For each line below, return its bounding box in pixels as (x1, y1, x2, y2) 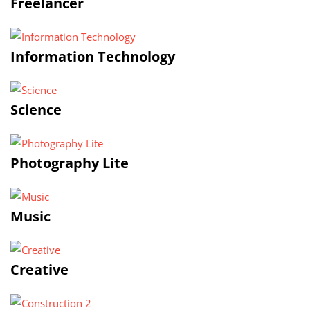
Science (10, 100, 62, 119)
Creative (10, 260, 69, 279)
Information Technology (10, 47, 175, 66)
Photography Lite (10, 154, 129, 172)
